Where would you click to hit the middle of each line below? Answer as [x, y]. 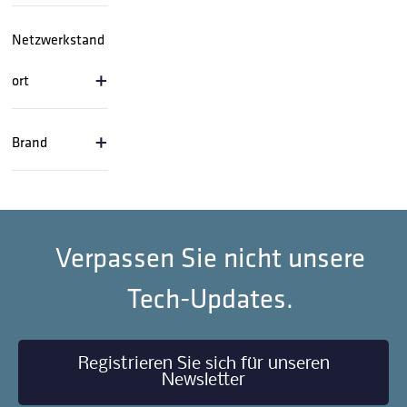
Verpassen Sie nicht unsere [211, 257]
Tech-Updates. [211, 298]
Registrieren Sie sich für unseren [203, 364]
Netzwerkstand [59, 39]
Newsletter [203, 380]
